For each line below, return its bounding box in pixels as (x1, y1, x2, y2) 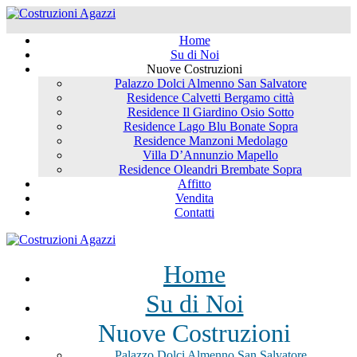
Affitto (178, 177, 211, 190)
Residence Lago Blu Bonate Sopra (123, 120, 298, 133)
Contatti (175, 206, 214, 219)
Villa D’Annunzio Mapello (143, 148, 278, 162)
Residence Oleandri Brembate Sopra (119, 163, 302, 176)
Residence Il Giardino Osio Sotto (127, 105, 294, 119)
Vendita (175, 191, 214, 205)
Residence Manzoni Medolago (133, 134, 288, 147)
